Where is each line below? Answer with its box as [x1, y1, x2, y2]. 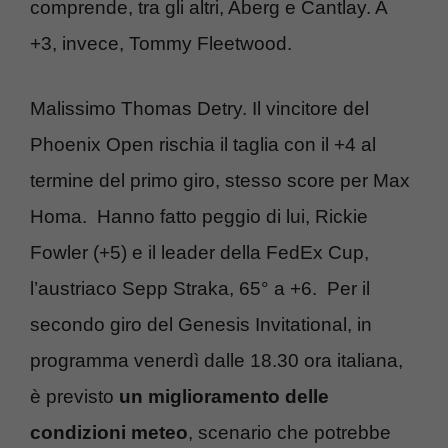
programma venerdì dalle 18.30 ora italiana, [30, 349, 403, 371]
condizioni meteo [30, 421, 188, 443]
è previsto [30, 385, 119, 407]
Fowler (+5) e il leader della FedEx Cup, [30, 241, 369, 263]
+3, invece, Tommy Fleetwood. [30, 33, 292, 55]
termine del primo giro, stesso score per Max [30, 169, 410, 191]
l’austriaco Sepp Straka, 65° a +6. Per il [30, 277, 370, 299]
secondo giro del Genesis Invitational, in [30, 313, 372, 335]
